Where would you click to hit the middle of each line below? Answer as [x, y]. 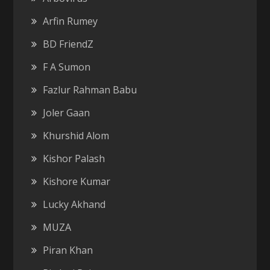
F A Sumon [67, 67]
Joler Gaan [67, 112]
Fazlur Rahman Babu [90, 89]
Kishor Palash [74, 158]
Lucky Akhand [74, 204]
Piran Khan [68, 250]
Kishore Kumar [77, 181]
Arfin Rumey [71, 21]
